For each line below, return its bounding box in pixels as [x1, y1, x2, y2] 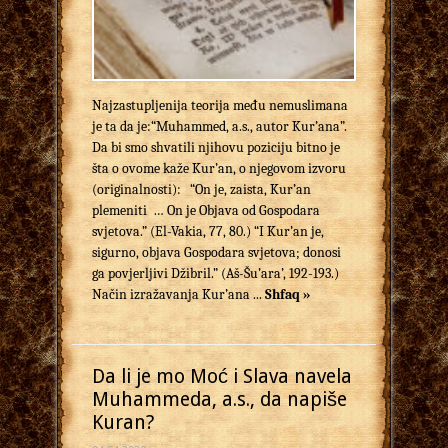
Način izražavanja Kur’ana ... [92, 286, 265, 304]
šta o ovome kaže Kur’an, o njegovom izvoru [92, 160, 346, 178]
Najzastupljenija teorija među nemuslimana [92, 97, 348, 115]
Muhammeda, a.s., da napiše [92, 388, 347, 412]
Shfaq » [265, 286, 310, 304]
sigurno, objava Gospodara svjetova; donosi [92, 244, 341, 262]
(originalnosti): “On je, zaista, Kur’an [92, 181, 311, 199]
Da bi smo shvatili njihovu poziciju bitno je [92, 139, 340, 157]
